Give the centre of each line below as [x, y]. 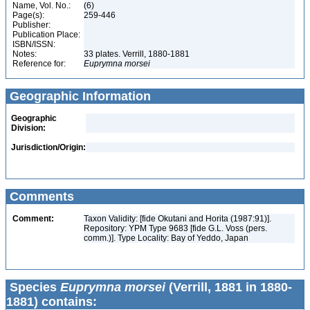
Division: [28, 128]
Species [33, 287]
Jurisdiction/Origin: [48, 147]
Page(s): [28, 15]
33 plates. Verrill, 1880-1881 [138, 54]
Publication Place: [46, 35]
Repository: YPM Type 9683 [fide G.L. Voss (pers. [175, 228]
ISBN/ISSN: [34, 44]
